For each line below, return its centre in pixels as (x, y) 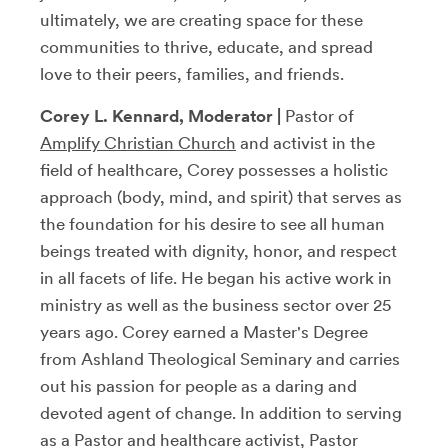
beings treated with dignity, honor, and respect (218, 251)
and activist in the (305, 143)
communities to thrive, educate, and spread (206, 47)
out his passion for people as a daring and (198, 386)
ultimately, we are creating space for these (201, 20)
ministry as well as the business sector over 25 (216, 305)
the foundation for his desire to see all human (212, 224)
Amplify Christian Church (138, 143)
